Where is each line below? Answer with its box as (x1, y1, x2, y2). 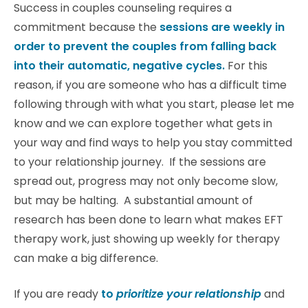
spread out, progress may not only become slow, (14, 173, 278, 189)
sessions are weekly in (157, 19, 285, 35)
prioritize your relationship (116, 286, 261, 302)
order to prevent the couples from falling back (14, 38, 276, 54)
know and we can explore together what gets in (14, 115, 272, 131)
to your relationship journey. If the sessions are (14, 154, 266, 170)
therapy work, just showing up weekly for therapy (14, 231, 280, 247)
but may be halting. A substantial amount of (14, 192, 253, 208)
